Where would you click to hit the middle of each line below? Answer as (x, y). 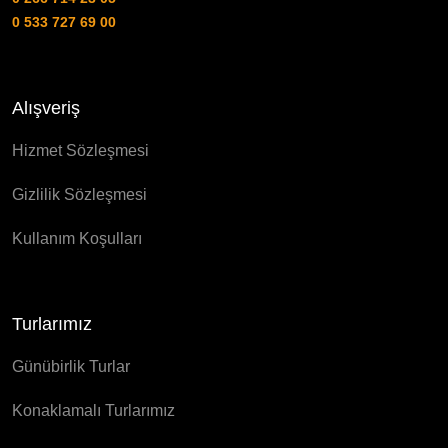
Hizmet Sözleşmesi (80, 151)
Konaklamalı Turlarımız (93, 411)
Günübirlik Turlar (71, 367)
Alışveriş (46, 108)
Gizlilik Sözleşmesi (79, 195)
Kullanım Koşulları (77, 239)
